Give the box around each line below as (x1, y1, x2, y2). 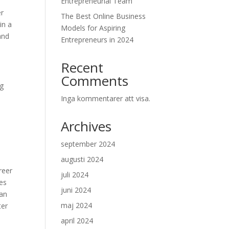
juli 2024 (61, 170, 89, 179)
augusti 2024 (61, 154, 104, 164)
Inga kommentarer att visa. (61, 94, 151, 103)
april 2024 (61, 216, 94, 225)
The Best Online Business (61, 11, 146, 21)
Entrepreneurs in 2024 (61, 35, 134, 44)
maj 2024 (61, 200, 93, 210)
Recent (61, 58, 104, 77)
